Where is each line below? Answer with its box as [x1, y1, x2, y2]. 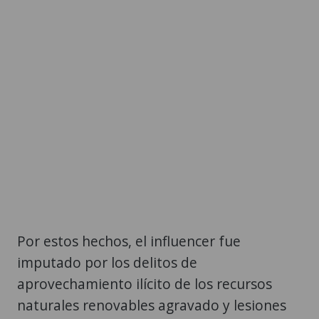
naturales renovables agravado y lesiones [17, 296, 286, 315]
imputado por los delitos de [17, 253, 197, 273]
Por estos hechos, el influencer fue [17, 231, 241, 251]
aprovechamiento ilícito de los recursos [17, 274, 272, 294]
